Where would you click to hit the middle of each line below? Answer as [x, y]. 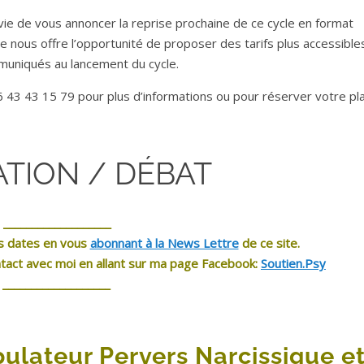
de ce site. [269, 243]
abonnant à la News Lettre [164, 243]
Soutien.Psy [293, 264]
